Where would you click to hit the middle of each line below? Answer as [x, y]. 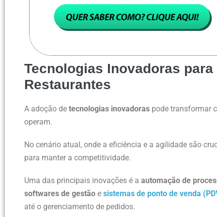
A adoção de [46, 108]
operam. [38, 122]
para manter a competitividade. [77, 157]
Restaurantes [68, 84]
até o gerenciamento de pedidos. [80, 206]
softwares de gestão [60, 193]
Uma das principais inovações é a [83, 180]
